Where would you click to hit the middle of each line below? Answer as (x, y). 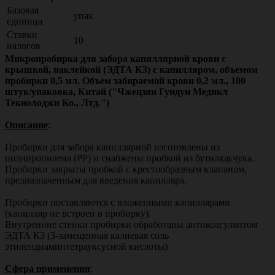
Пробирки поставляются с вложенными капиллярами (118, 202)
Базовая (23, 10)
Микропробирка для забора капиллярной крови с (115, 58)
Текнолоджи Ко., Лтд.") (57, 103)
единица (25, 21)
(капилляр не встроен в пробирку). (78, 213)
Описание (26, 125)
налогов (24, 45)
